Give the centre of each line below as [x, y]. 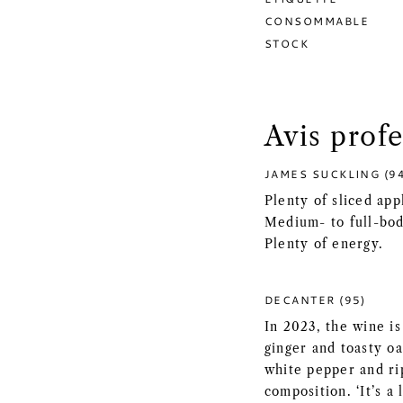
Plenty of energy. [324, 244]
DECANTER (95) [315, 300]
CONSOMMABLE [317, 21]
